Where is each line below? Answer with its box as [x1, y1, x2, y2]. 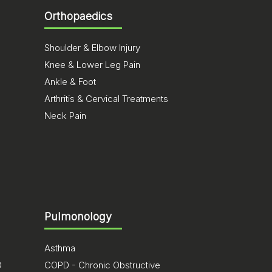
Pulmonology [44, 210, 112, 223]
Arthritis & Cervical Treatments [44, 93, 168, 104]
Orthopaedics [44, 10, 112, 22]
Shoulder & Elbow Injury [44, 42, 140, 53]
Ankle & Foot [44, 76, 96, 87]
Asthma [44, 242, 75, 254]
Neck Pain [44, 110, 86, 121]
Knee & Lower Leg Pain [44, 59, 140, 70]
